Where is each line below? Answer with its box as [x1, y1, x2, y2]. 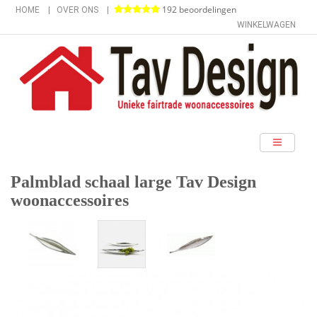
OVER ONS [57, 5, 98, 15]
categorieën [22, 134, 87, 148]
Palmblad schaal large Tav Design [11, 172, 256, 191]
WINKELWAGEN [237, 20, 296, 30]
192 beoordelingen [160, 4, 236, 16]
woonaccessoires [11, 190, 129, 209]
